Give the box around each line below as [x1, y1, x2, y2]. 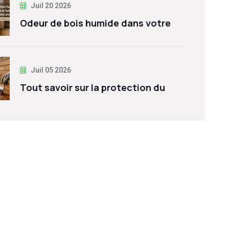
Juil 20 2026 [29, 1, 72, 10]
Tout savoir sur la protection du [20, 81, 166, 94]
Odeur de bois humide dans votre [20, 16, 171, 29]
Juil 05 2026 [29, 65, 72, 74]
